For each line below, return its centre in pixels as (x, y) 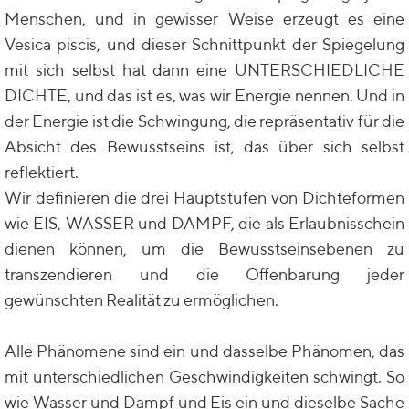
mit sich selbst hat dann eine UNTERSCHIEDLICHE (204, 70)
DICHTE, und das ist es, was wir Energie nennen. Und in (204, 95)
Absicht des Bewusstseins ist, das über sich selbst (204, 147)
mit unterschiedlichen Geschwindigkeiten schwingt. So (204, 377)
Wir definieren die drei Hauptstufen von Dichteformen (204, 198)
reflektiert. (42, 172)
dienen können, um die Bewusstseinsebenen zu (204, 249)
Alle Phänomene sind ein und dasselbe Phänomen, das (204, 351)
